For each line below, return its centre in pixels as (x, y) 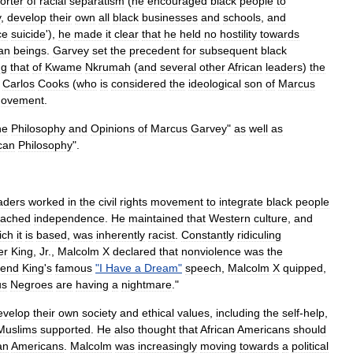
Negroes (32, 284)
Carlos (19, 84)
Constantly (208, 235)
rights (134, 202)
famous (74, 268)
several (178, 67)
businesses (170, 17)
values (193, 313)
